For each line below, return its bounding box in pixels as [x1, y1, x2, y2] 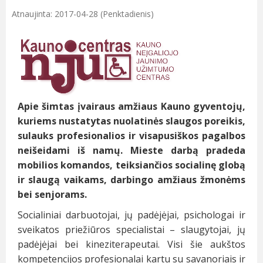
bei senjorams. [18, 188, 87, 201]
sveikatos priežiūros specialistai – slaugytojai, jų [18, 223, 245, 237]
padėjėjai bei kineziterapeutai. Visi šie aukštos [18, 238, 245, 251]
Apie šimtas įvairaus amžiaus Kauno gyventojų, [18, 100, 245, 113]
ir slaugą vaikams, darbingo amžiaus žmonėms [18, 173, 245, 187]
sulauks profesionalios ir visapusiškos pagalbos [18, 129, 245, 143]
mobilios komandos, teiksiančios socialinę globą [18, 159, 245, 172]
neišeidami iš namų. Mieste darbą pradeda [18, 144, 245, 157]
